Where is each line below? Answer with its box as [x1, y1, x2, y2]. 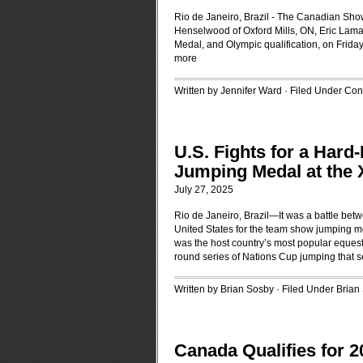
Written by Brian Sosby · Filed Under [174, 284, 336, 295]
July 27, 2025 [174, 184, 233, 195]
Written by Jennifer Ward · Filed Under [174, 85, 344, 96]
